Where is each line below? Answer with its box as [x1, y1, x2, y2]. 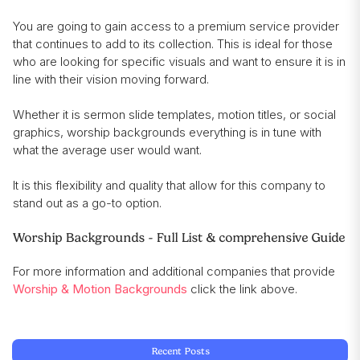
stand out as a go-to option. [13, 195, 162, 211]
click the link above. [187, 281, 297, 297]
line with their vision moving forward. [13, 72, 209, 88]
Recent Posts [150, 346, 210, 358]
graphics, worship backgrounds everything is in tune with [13, 125, 321, 141]
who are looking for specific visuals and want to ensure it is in [13, 54, 346, 70]
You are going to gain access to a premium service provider [13, 18, 339, 35]
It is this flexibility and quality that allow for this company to [13, 178, 325, 194]
